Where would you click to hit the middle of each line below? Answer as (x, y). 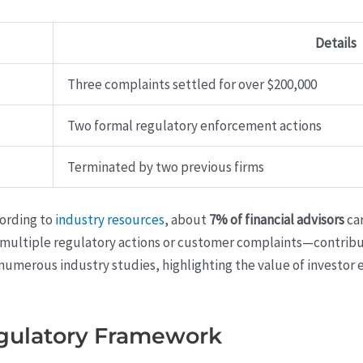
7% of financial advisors (277, 220)
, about (187, 220)
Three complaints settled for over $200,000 (192, 84)
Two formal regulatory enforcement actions (194, 125)
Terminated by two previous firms (166, 167)
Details (336, 43)
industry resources (110, 220)
